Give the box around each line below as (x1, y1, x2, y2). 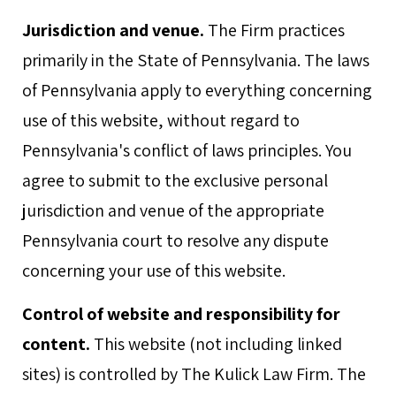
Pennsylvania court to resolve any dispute (22, 229, 329, 252)
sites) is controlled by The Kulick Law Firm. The (22, 362, 366, 385)
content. (22, 332, 90, 355)
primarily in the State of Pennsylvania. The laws (22, 49, 369, 72)
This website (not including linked (90, 332, 342, 355)
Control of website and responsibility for (22, 302, 340, 325)
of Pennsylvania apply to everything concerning (22, 79, 372, 102)
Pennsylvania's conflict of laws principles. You (22, 139, 352, 162)
